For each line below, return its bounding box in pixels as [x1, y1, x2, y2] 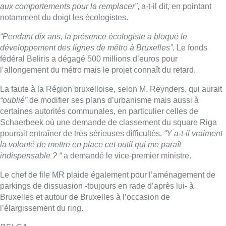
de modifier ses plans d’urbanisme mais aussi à [27, 95, 199, 104]
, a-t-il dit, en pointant [137, 2, 211, 11]
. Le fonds [173, 43, 207, 52]
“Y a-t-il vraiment [164, 129, 222, 138]
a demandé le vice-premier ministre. [62, 151, 191, 160]
